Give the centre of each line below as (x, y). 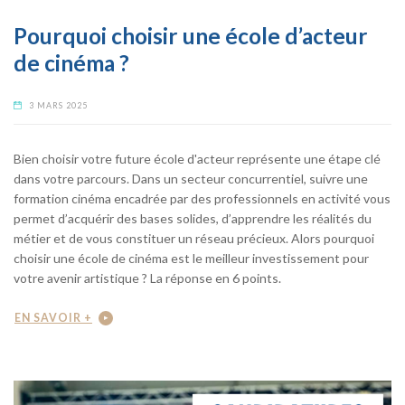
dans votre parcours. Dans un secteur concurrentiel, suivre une (191, 178)
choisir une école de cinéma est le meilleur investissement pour (191, 258)
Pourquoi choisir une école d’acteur (191, 35)
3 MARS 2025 (59, 105)
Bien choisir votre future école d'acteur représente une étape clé (197, 158)
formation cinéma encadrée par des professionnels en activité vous (202, 198)
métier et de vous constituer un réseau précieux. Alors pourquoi (194, 238)
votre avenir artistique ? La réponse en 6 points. (147, 278)
